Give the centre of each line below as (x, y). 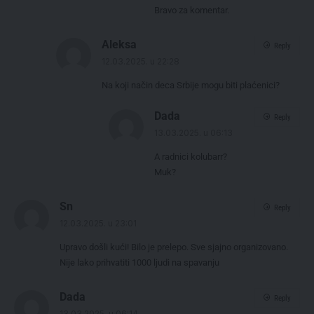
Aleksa (119, 45)
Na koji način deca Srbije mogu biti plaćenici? (191, 86)
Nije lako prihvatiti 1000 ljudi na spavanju (139, 263)
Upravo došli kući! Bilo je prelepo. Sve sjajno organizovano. (174, 247)
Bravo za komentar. (192, 11)
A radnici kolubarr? (191, 157)
